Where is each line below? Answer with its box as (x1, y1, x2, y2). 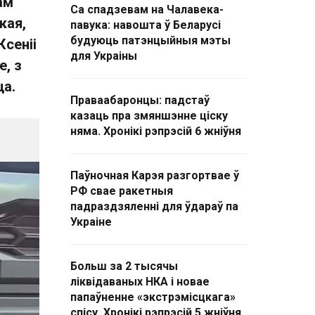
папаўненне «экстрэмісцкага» (70, 290, 236, 304)
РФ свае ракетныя (70, 184, 173, 198)
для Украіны (70, 49, 137, 63)
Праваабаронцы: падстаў (70, 94, 210, 107)
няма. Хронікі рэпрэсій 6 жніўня (70, 124, 241, 138)
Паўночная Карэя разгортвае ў (70, 169, 239, 182)
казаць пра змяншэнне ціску (70, 109, 228, 122)
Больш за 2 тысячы (70, 259, 178, 273)
